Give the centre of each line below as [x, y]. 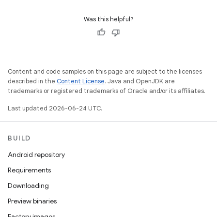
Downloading [28, 186]
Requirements [29, 170]
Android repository [36, 155]
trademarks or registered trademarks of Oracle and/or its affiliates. [107, 91]
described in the [32, 81]
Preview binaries [32, 201]
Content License [81, 81]
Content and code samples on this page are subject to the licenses [105, 71]
